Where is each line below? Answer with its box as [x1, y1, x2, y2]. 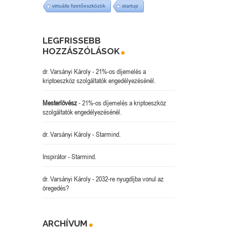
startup [122, 3, 138, 9]
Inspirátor [42, 153, 66, 161]
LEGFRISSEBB [42, 35, 101, 46]
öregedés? [42, 184, 69, 193]
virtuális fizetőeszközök [52, 3, 105, 9]
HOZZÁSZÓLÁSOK [42, 46, 120, 57]
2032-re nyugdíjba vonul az [95, 175, 164, 183]
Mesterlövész [42, 99, 77, 107]
